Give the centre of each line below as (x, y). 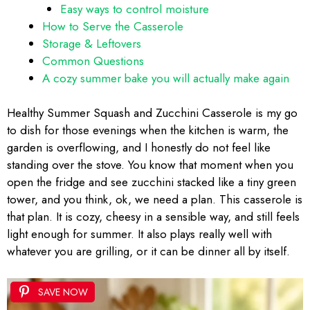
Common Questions (93, 61)
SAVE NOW (63, 292)
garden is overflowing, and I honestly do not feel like (139, 147)
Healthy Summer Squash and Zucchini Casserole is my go (152, 113)
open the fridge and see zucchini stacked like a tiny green (152, 182)
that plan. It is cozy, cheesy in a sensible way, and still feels (153, 217)
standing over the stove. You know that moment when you (150, 165)
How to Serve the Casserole (113, 26)
